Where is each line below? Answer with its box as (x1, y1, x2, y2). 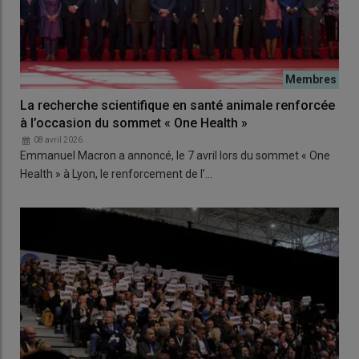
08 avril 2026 (34, 135, 83, 144)
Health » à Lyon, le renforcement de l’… (20, 167, 212, 180)
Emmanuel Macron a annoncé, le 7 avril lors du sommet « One (20, 148, 330, 162)
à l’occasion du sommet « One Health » (20, 115, 248, 131)
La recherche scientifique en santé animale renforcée (20, 97, 335, 113)
